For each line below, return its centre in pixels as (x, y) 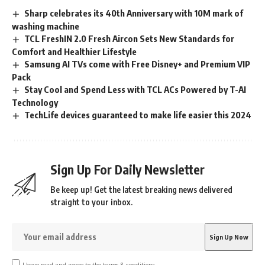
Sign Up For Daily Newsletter (127, 169)
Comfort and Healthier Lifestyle (74, 51)
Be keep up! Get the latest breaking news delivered (141, 189)
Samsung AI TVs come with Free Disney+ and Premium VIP (138, 64)
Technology (35, 102)
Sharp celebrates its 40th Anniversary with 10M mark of (134, 13)
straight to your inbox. (91, 202)
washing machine (46, 26)
